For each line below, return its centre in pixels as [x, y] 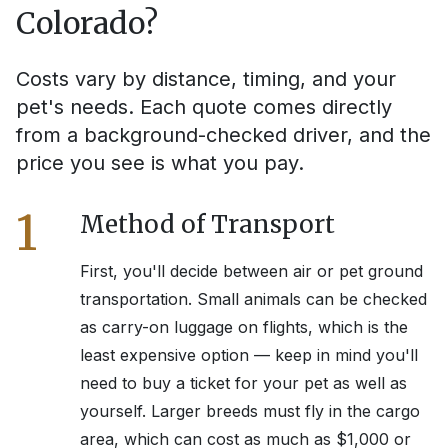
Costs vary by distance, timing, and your [206, 79]
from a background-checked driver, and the [223, 135]
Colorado [80, 23]
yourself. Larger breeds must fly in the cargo [250, 411]
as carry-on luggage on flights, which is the [244, 327]
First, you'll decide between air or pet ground [251, 271]
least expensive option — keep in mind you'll [249, 355]
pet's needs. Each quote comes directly [204, 107]
